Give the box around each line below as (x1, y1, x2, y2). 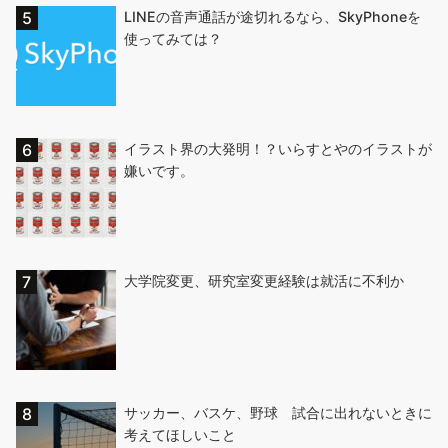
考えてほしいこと (124, 426, 236, 444)
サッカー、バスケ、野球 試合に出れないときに (124, 404, 432, 422)
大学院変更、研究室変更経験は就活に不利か (124, 272, 404, 290)
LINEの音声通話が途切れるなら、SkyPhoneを (124, 8, 421, 26)
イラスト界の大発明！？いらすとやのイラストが (124, 140, 432, 158)
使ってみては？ (124, 30, 222, 48)
